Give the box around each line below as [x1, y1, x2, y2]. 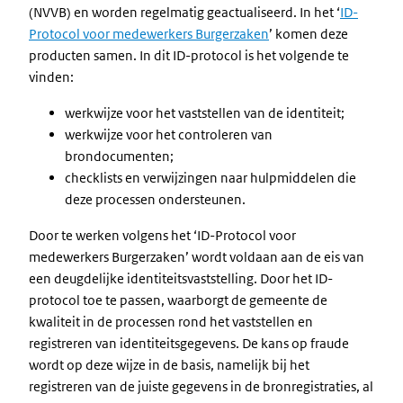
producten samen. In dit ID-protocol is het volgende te [29, 47, 349, 64]
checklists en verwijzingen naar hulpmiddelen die [65, 169, 356, 186]
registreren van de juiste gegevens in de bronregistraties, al [29, 378, 373, 395]
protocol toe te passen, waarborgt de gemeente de [29, 291, 327, 309]
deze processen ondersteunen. [65, 191, 246, 208]
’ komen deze [269, 25, 348, 42]
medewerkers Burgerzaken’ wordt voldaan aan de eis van [29, 248, 364, 265]
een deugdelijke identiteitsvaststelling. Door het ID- [29, 270, 333, 287]
